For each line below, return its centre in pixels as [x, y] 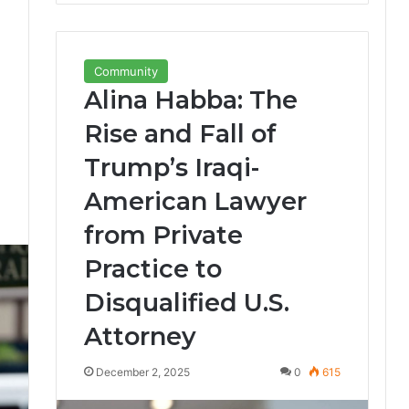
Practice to [152, 268]
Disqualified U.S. [186, 302]
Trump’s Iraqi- [171, 167]
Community [126, 71]
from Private [163, 235]
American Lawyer [195, 201]
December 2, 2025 [142, 372]
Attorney [140, 336]
